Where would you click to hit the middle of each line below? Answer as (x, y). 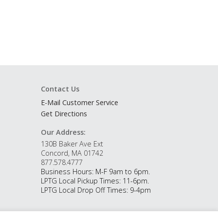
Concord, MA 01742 (72, 153)
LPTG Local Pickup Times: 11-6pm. (95, 181)
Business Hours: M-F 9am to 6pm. (95, 171)
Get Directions (64, 113)
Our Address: (63, 132)
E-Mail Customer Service (79, 102)
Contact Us (60, 89)
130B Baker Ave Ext (72, 144)
